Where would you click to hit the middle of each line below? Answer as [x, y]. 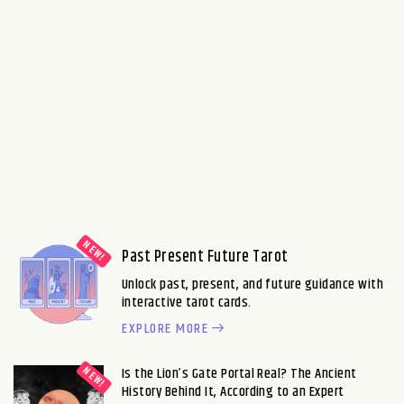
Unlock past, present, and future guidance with [253, 284]
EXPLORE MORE [165, 328]
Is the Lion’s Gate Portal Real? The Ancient [239, 373]
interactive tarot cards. [187, 302]
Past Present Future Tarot [205, 257]
